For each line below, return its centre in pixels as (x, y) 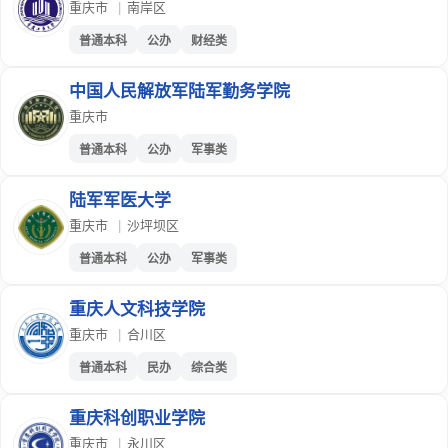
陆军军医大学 (120, 200)
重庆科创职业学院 (137, 418)
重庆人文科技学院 (137, 309)
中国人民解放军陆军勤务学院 (179, 91)
